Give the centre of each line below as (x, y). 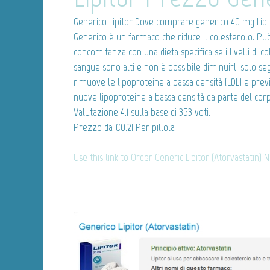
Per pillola (154, 127)
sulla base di (154, 112)
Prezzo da (94, 127)
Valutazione (97, 112)
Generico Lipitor (103, 21)
